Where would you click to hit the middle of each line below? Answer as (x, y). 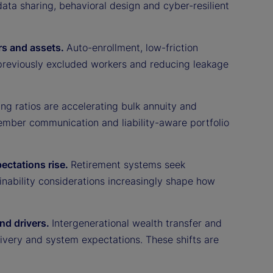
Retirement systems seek (128, 164)
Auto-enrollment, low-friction (132, 47)
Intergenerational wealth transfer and (137, 223)
